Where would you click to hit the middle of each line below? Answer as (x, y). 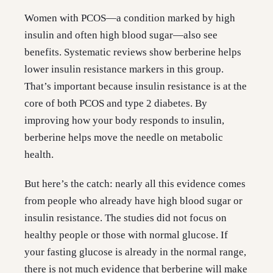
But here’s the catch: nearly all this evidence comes (135, 184)
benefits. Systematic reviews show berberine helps (133, 52)
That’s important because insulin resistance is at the (136, 87)
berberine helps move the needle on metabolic (124, 138)
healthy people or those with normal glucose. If (126, 235)
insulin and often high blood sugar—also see (121, 35)
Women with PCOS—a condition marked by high (130, 18)
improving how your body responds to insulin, (124, 121)
